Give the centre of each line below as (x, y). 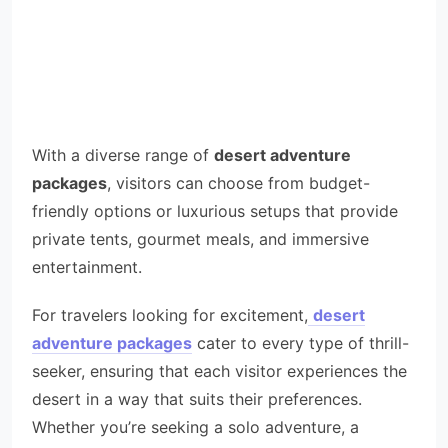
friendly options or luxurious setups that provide (215, 211)
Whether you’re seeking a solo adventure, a (195, 427)
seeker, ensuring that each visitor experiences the (219, 371)
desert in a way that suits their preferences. (197, 399)
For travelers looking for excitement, (170, 315)
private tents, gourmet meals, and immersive (200, 239)
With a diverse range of (123, 155)
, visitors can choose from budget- (238, 183)
